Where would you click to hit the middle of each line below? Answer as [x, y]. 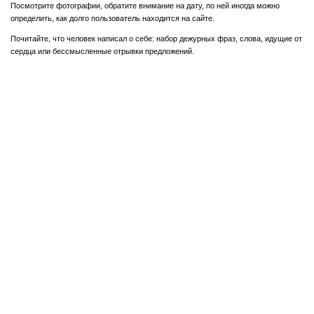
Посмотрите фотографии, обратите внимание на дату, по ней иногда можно [145, 6]
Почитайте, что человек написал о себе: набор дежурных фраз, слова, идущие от [156, 39]
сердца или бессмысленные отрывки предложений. [102, 52]
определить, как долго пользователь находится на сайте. [112, 18]
